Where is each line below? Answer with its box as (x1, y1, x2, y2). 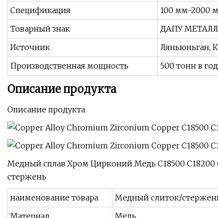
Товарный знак (10, 24, 70, 34)
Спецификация (10, 5, 71, 16)
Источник (10, 42, 50, 53)
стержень (7, 172, 46, 182)
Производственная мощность (10, 61, 128, 71)
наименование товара (10, 193, 98, 203)
